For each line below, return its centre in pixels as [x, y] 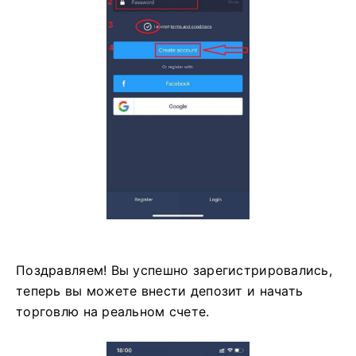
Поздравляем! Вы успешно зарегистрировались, [174, 271]
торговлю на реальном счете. [113, 312]
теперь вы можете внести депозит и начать [160, 291]
